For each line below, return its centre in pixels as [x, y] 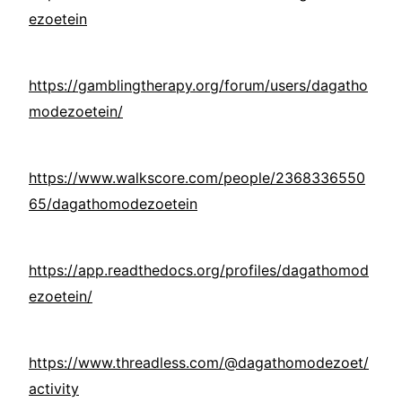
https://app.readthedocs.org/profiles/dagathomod [199, 271]
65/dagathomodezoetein [113, 204]
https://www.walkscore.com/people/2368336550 [197, 178]
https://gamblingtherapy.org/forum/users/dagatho [198, 86]
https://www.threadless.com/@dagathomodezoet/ [199, 363]
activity [54, 389]
